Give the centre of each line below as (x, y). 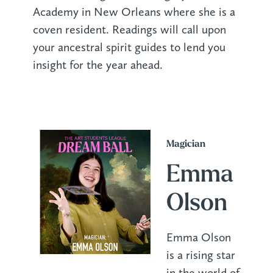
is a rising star (200, 255)
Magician (186, 145)
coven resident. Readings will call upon (129, 30)
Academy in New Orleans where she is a (134, 12)
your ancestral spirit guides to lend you (129, 48)
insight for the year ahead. (97, 65)
